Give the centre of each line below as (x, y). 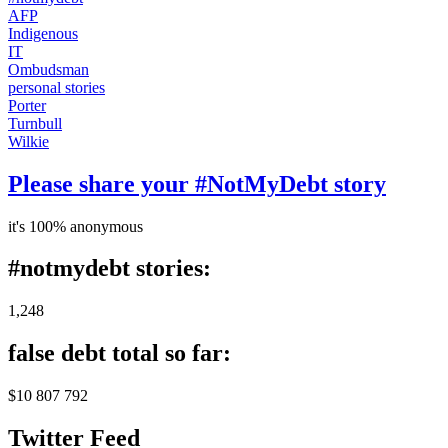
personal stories (56, 87)
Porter (27, 105)
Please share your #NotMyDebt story (197, 183)
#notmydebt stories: (109, 268)
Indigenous (43, 33)
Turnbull (35, 123)
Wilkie (28, 141)
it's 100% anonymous (75, 226)
